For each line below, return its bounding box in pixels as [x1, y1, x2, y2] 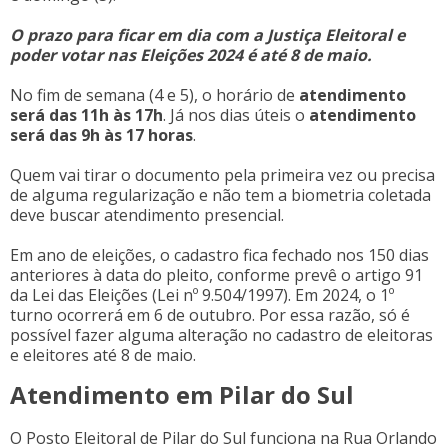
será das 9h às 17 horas [10, 123, 193, 146]
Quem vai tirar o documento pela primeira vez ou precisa [10, 163, 435, 186]
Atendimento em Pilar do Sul [10, 377, 354, 411]
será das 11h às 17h [10, 103, 163, 126]
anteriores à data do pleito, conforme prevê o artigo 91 [10, 263, 423, 286]
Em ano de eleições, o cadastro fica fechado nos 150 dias [10, 243, 429, 266]
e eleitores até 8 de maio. [10, 343, 196, 366]
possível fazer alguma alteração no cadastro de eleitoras [10, 323, 433, 346]
